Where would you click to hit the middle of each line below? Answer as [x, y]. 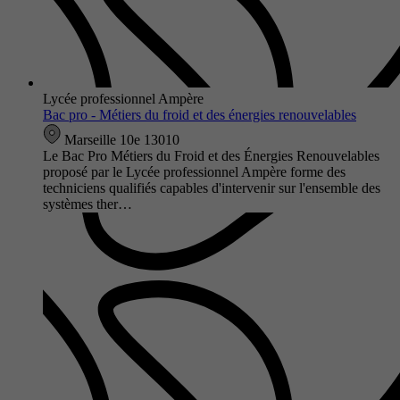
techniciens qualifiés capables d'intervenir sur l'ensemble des [212, 187]
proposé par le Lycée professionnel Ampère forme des [194, 171]
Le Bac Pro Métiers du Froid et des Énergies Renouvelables [211, 155]
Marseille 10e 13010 [120, 139]
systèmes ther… [87, 204]
